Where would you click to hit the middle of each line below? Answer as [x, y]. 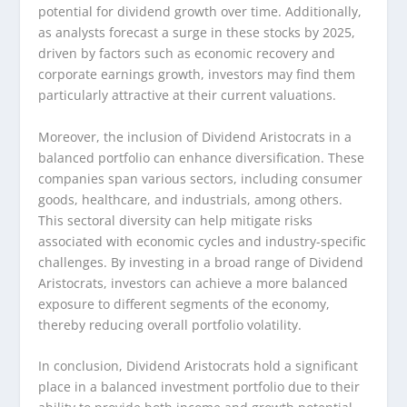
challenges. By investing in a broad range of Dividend [201, 262]
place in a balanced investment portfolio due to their [199, 387]
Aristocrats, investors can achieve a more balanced [194, 283]
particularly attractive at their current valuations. [188, 95]
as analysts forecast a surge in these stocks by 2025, [197, 33]
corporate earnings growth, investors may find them [197, 74]
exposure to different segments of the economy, [184, 303]
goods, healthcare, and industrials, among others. [191, 199]
